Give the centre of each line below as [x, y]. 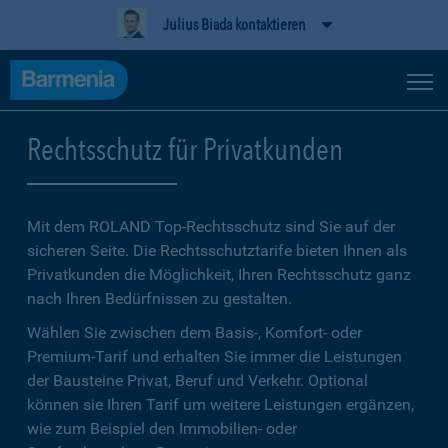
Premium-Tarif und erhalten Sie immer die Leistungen [214, 356]
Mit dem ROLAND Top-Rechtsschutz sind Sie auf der [211, 226]
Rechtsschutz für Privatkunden [185, 149]
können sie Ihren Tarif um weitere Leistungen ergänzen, [220, 404]
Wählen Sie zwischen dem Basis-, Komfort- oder [194, 332]
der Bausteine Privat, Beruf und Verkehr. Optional [197, 380]
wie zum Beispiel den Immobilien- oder [162, 428]
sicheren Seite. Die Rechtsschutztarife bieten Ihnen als [217, 250]
